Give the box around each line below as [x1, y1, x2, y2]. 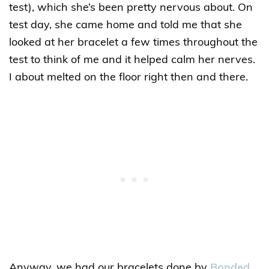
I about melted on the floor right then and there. [9, 72, 248, 84]
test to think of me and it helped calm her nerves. [9, 55, 255, 67]
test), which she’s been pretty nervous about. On [9, 2, 253, 14]
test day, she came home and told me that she [9, 20, 242, 32]
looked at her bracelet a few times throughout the [9, 37, 258, 49]
